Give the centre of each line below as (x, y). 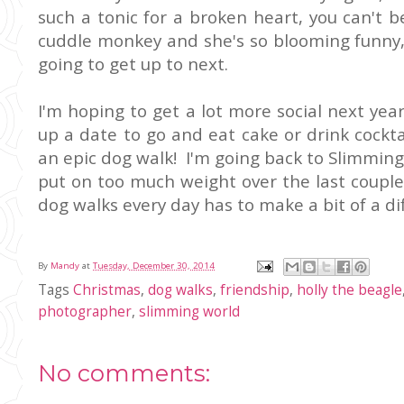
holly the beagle (349, 289)
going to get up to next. (133, 64)
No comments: (124, 372)
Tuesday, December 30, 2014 (154, 266)
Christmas (107, 289)
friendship (255, 289)
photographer (85, 311)
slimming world (189, 311)
